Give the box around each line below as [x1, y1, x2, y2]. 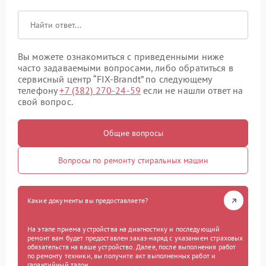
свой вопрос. [18, 96, 73, 108]
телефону [18, 84, 60, 97]
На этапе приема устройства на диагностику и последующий [27, 224, 220, 234]
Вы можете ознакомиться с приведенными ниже [18, 50, 224, 63]
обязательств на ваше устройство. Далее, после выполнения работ [27, 242, 236, 252]
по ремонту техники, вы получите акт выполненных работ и [27, 251, 216, 261]
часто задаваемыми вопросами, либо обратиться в [18, 62, 233, 74]
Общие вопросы [103, 128, 163, 139]
